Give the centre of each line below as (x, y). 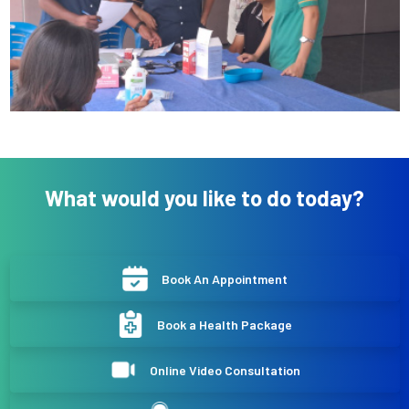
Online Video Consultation (225, 370)
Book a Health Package (225, 324)
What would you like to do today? (204, 198)
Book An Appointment (225, 278)
